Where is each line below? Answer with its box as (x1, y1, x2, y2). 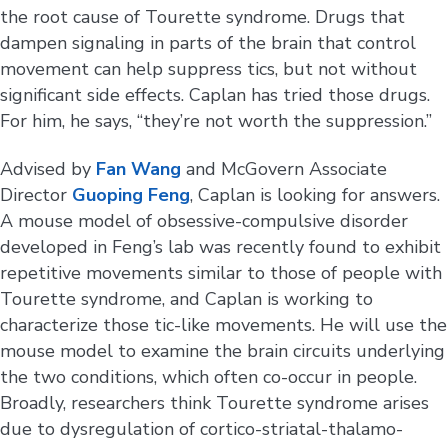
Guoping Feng (72, 183, 190, 208)
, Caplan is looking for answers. (190, 183, 440, 208)
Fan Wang (96, 157, 181, 182)
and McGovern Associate (181, 157, 387, 182)
